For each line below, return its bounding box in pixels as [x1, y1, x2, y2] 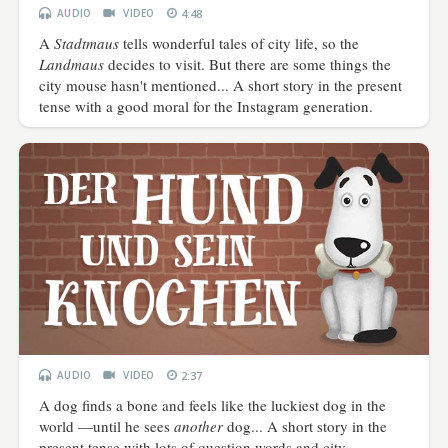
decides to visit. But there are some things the [104, 54, 392, 75]
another [174, 415, 224, 436]
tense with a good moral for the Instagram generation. [39, 96, 374, 117]
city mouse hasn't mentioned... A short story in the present [39, 75, 403, 96]
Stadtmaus [54, 33, 120, 54]
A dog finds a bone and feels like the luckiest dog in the [39, 394, 387, 415]
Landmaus [39, 54, 105, 75]
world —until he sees [39, 415, 175, 436]
